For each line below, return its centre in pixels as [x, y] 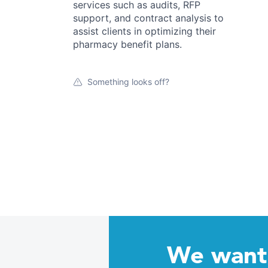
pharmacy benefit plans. [127, 44]
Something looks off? [128, 82]
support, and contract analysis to [148, 18]
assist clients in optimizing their [144, 31]
